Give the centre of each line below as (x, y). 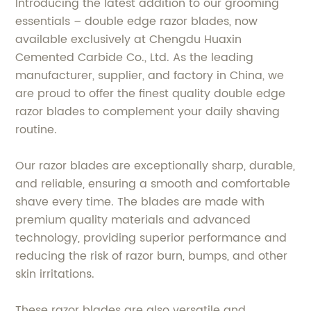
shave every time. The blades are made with (140, 202)
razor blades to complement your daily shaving (148, 112)
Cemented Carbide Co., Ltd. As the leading (135, 58)
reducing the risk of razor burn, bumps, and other (152, 257)
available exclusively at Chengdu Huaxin (129, 40)
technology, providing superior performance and (151, 238)
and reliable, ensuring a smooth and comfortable (153, 184)
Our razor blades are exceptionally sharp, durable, (155, 166)
